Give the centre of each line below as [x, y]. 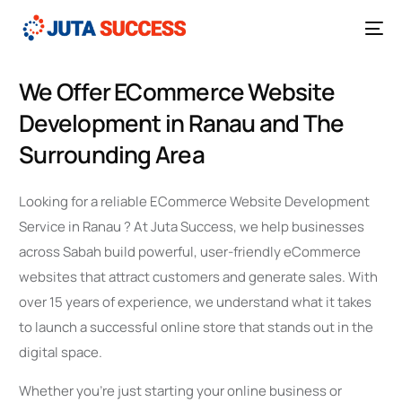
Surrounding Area [112, 154]
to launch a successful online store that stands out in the [197, 328]
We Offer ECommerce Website [177, 91]
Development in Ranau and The [182, 122]
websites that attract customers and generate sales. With [199, 277]
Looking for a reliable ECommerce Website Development [195, 202]
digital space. [61, 353]
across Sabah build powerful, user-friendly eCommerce [190, 252]
